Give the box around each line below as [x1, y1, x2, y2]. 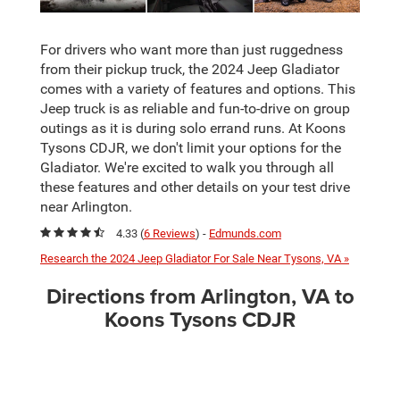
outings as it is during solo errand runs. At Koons [40, 120, 346, 137]
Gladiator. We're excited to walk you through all [40, 159, 334, 176]
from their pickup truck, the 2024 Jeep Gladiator [40, 61, 339, 78]
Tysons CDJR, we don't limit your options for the [40, 139, 341, 156]
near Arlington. [40, 198, 132, 215]
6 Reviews [144, 226, 196, 240]
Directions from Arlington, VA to [46, 279, 354, 312]
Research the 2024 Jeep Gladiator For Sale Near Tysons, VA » [40, 251, 349, 265]
